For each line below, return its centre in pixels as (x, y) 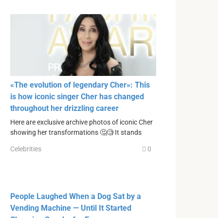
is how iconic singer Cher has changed (77, 97)
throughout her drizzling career (64, 109)
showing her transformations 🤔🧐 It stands (76, 133)
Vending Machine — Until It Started (71, 208)
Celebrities (26, 149)
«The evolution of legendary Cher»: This (80, 85)
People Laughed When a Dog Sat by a (76, 196)
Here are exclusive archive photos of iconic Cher (82, 123)
